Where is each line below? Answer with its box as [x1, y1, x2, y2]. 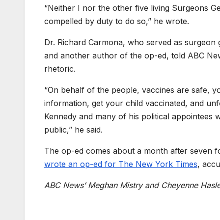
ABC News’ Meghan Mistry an [44, 180, 154, 191]
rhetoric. [44, 64, 76, 74]
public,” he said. [44, 125, 103, 135]
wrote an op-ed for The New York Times [44, 159, 197, 169]
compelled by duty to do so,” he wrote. [44, 16, 189, 27]
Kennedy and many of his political [44, 111, 169, 122]
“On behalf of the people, [44, 85, 139, 95]
